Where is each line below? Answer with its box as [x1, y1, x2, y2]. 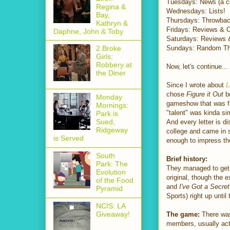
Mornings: [95, 101, 128, 110]
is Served [53, 134, 84, 143]
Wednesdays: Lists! [166, 7, 225, 15]
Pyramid [95, 184, 123, 193]
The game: [166, 210, 200, 218]
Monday [95, 93, 122, 102]
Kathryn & [95, 18, 128, 27]
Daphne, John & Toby [53, 27, 123, 35]
